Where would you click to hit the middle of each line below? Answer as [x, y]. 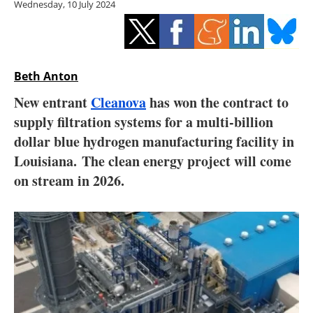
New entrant [52, 103]
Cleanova [118, 103]
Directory [163, 248]
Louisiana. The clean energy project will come [153, 161]
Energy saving [163, 43]
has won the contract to [217, 103]
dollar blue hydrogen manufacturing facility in [154, 142]
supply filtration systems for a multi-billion [144, 122]
